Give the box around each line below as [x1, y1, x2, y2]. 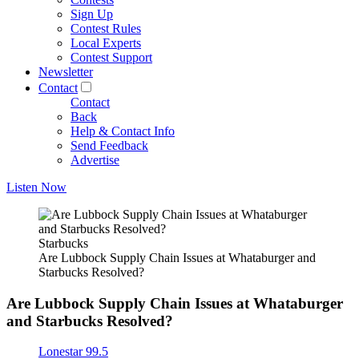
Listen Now [6, 180, 67, 194]
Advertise [71, 153, 119, 167]
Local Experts [71, 36, 141, 50]
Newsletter [38, 65, 93, 79]
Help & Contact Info [71, 124, 175, 138]
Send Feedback [71, 139, 148, 152]
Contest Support [71, 50, 152, 64]
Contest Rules [71, 22, 141, 35]
